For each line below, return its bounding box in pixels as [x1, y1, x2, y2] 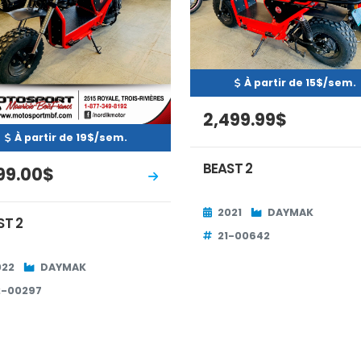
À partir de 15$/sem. [244, 75, 356, 89]
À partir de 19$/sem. [14, 130, 127, 144]
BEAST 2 [203, 158, 253, 178]
